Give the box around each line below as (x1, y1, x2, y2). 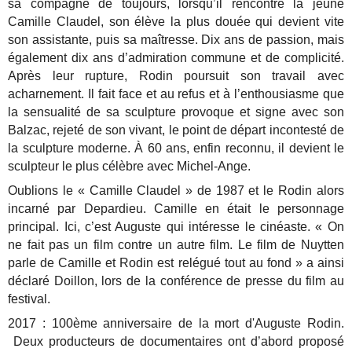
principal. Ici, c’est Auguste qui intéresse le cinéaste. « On (8, 219, 344, 233)
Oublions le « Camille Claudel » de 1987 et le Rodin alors (8, 183, 344, 197)
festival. (8, 291, 51, 306)
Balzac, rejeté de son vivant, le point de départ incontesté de (8, 123, 344, 137)
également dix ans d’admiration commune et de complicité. (8, 50, 344, 64)
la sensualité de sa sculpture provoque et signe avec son (8, 104, 344, 119)
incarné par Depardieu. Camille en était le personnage (8, 201, 344, 215)
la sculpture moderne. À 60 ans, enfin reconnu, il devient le (8, 141, 344, 155)
